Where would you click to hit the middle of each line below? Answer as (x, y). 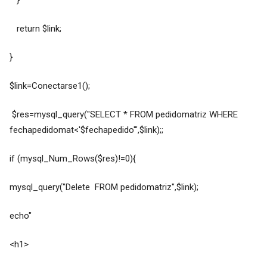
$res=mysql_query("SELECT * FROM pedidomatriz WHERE (123, 115)
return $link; (35, 29)
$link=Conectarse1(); (49, 86)
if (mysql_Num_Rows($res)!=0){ (72, 159)
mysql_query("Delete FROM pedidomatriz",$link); (104, 187)
